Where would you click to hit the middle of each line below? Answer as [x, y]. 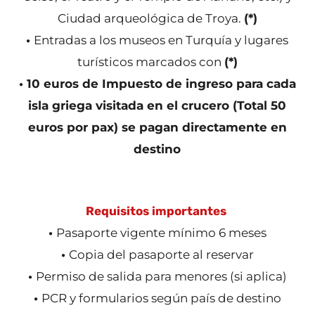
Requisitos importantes [157, 211]
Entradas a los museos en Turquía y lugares [161, 40]
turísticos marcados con [150, 62]
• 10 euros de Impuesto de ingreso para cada [157, 84]
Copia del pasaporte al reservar [161, 255]
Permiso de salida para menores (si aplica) [161, 276]
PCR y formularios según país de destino [161, 298]
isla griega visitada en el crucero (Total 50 [157, 105]
